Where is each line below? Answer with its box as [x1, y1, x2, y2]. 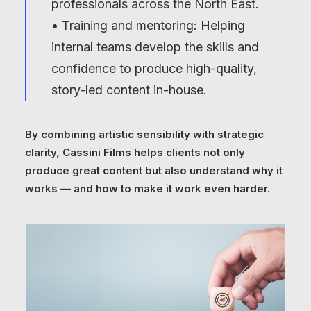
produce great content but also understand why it [25, 164, 283, 177]
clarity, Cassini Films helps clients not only [25, 146, 245, 159]
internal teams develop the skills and [51, 40, 259, 54]
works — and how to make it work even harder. [25, 182, 270, 195]
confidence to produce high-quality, [51, 61, 257, 76]
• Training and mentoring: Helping [51, 18, 245, 33]
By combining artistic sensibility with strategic [25, 128, 264, 141]
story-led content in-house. [51, 83, 207, 97]
